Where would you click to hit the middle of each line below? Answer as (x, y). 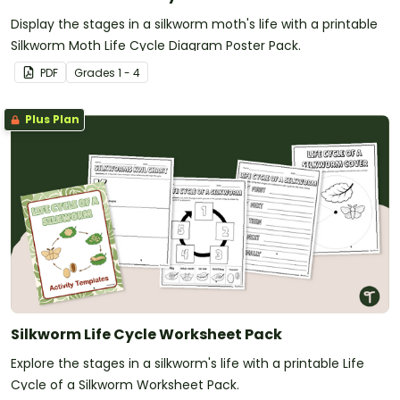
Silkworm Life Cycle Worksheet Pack (146, 335)
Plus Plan (51, 120)
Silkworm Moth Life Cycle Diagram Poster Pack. (156, 46)
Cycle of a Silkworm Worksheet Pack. (125, 385)
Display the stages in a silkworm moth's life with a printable (194, 25)
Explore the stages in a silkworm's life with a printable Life (187, 364)
